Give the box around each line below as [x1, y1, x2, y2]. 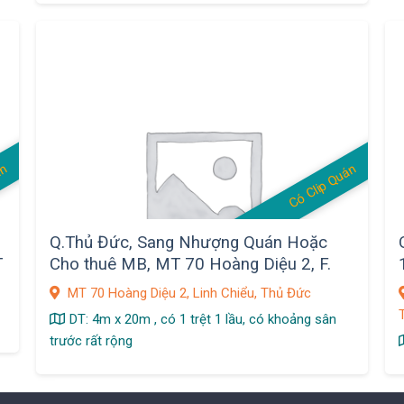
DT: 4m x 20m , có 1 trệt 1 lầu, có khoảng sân [69, 311, 336, 328]
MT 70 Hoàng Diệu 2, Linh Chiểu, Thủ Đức [63, 285, 311, 302]
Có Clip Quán [286, 161, 359, 213]
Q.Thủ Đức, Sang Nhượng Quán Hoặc [49, 232, 327, 252]
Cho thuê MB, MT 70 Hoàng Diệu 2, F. [49, 253, 331, 274]
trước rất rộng [49, 333, 133, 350]
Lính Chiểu [49, 275, 126, 296]
